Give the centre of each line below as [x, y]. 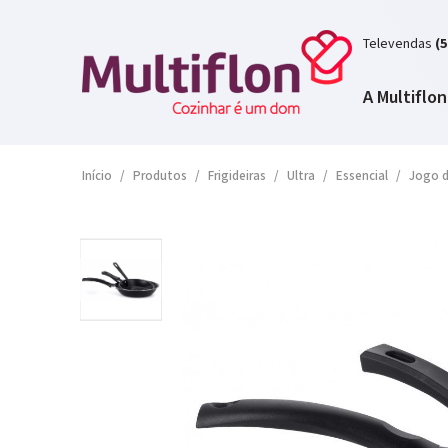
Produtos [160, 176]
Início [97, 176]
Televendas [397, 44]
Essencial [362, 176]
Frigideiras [237, 176]
